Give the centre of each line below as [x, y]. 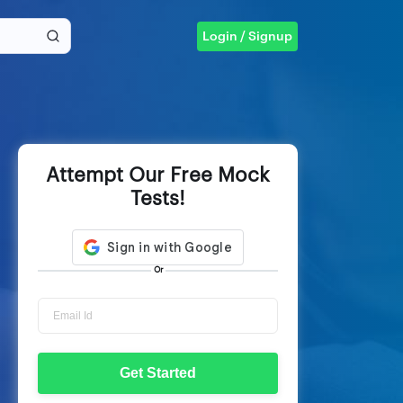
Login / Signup [247, 36]
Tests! [158, 199]
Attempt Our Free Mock [158, 175]
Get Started [158, 373]
